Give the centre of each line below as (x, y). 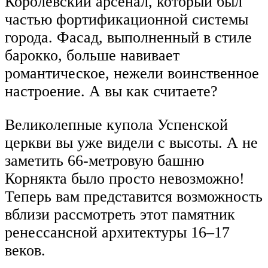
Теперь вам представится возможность (134, 196)
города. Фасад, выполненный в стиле (128, 38)
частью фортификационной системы (127, 20)
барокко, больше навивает (92, 56)
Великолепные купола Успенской (116, 124)
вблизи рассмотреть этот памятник (120, 214)
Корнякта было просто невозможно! (125, 178)
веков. (25, 250)
